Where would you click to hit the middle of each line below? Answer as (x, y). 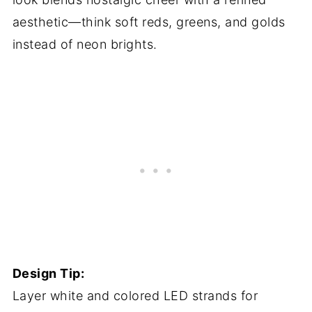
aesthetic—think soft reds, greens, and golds (149, 22)
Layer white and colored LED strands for (135, 296)
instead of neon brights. (85, 44)
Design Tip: (48, 273)
